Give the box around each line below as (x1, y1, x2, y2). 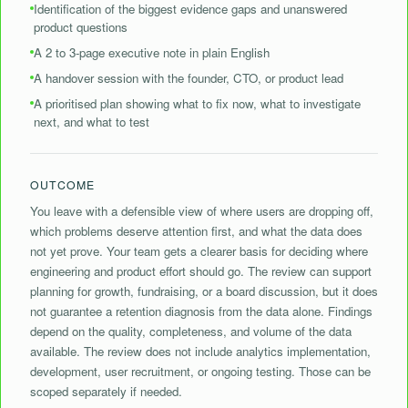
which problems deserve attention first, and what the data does (30, 222, 362, 240)
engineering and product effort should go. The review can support (30, 262, 372, 280)
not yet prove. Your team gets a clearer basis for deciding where (30, 242, 368, 260)
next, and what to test (34, 113, 149, 130)
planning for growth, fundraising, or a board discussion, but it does (30, 282, 378, 300)
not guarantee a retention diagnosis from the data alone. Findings (30, 302, 372, 320)
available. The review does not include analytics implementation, (30, 342, 371, 360)
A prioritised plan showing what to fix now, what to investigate (34, 95, 361, 112)
